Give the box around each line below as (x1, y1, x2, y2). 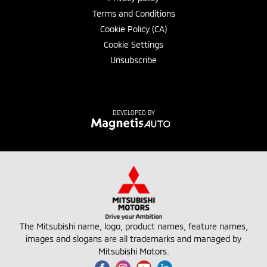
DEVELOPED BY (112, 108, 155, 116)
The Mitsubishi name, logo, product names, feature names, (19, 221, 248, 231)
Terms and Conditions (92, 8, 175, 18)
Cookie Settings (104, 39, 163, 49)
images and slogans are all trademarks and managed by (26, 233, 241, 244)
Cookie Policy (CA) (100, 23, 167, 34)
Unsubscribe (110, 54, 157, 65)
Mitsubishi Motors (98, 246, 167, 256)
